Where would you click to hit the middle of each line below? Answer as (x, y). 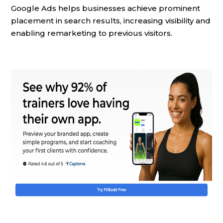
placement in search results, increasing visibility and (111, 20)
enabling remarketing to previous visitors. (92, 33)
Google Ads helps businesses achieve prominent (106, 8)
